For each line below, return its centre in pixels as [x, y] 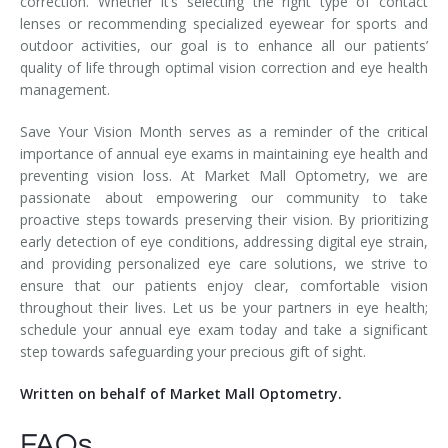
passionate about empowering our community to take [224, 197]
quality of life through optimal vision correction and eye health [224, 67]
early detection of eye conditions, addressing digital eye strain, [224, 241]
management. [65, 89]
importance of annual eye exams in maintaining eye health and [224, 153]
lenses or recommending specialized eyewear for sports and [224, 23]
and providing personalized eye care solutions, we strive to [224, 263]
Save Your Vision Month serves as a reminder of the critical [224, 131]
